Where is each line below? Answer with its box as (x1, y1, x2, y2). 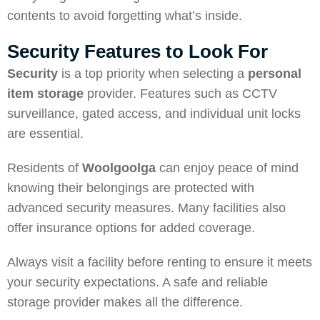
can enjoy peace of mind (156, 161, 299, 175)
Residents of (7, 161, 82, 175)
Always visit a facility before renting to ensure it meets (7, 255, 312, 269)
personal (248, 66, 301, 81)
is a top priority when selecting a (58, 66, 248, 81)
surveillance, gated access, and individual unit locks (7, 106, 301, 121)
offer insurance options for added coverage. (7, 221, 255, 235)
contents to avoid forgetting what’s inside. (7, 9, 242, 23)
